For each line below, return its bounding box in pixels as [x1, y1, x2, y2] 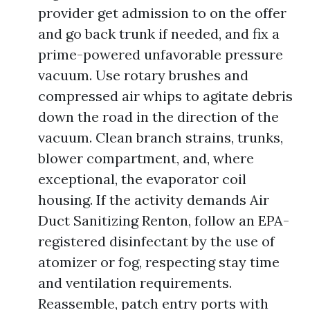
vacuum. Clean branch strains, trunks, [38, 129, 283, 146]
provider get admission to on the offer [38, 4, 286, 21]
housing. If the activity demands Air [38, 191, 269, 208]
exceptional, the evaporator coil [38, 170, 246, 188]
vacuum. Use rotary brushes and [38, 66, 248, 84]
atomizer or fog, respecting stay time [38, 253, 280, 271]
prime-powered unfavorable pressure [38, 46, 283, 63]
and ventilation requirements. [38, 274, 232, 291]
